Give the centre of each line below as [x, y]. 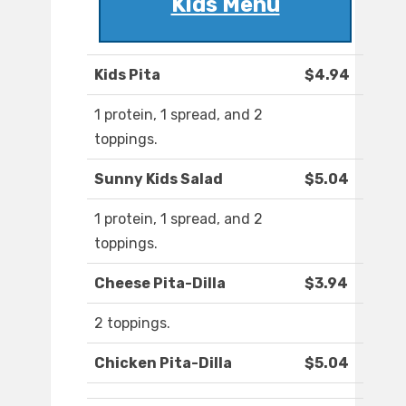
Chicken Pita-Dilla [163, 363]
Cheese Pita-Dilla [160, 284]
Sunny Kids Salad [159, 179]
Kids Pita [127, 75]
